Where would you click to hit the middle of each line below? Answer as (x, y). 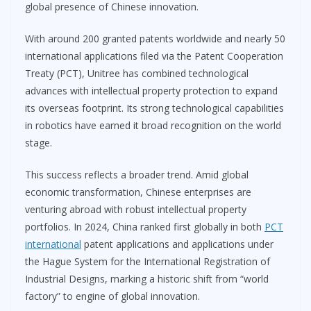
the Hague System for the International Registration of (148, 261)
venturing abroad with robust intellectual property (136, 209)
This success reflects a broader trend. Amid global (137, 174)
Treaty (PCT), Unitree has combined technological (137, 73)
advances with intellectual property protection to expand (151, 90)
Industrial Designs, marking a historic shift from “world (147, 278)
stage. (39, 142)
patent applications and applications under (177, 244)
